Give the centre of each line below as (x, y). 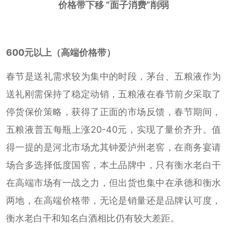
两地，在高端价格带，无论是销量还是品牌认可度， (113, 201)
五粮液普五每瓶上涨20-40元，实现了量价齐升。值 (113, 130)
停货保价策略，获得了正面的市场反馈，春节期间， (113, 112)
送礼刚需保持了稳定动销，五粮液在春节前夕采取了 (113, 94)
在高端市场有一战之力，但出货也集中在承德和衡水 (113, 183)
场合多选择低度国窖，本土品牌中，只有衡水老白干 (113, 165)
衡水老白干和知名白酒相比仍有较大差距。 (92, 218)
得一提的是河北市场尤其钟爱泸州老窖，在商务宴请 (113, 147)
